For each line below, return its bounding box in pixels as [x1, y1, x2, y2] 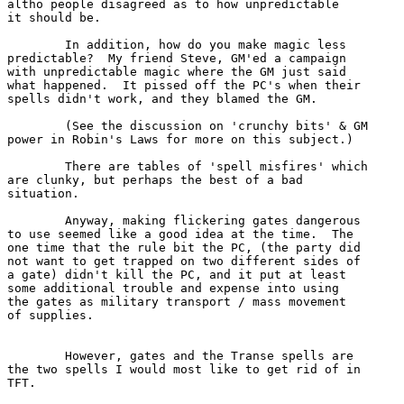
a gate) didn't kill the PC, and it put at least [7, 267, 353, 281]
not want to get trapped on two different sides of [7, 253, 361, 268]
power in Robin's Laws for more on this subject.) [7, 132, 353, 146]
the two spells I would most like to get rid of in [7, 362, 361, 376]
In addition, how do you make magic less [7, 37, 65, 51]
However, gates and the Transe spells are [7, 348, 65, 363]
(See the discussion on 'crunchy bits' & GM [7, 118, 65, 133]
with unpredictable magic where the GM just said [7, 64, 346, 78]
